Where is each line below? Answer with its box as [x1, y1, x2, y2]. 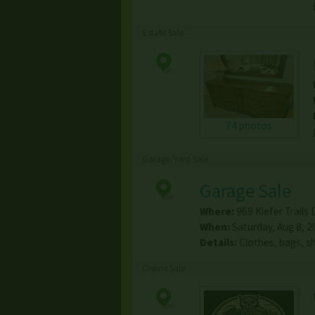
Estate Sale [143, 27, 184, 39]
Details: [199, 236, 237, 250]
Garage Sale [199, 179, 291, 203]
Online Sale [143, 262, 185, 275]
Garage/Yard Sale [143, 153, 208, 166]
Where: [199, 205, 234, 219]
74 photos [225, 119, 272, 133]
